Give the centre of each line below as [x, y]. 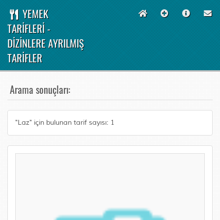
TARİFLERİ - [29, 28]
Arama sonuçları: [40, 89]
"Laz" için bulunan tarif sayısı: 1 [65, 123]
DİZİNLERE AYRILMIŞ [46, 43]
